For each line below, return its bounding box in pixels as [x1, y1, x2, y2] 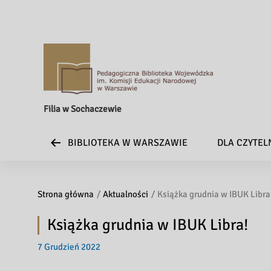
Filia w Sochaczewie [44, 103, 122, 114]
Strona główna [38, 189, 94, 200]
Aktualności [103, 189, 148, 200]
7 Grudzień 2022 [38, 241, 100, 252]
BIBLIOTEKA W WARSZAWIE [68, 137, 188, 149]
